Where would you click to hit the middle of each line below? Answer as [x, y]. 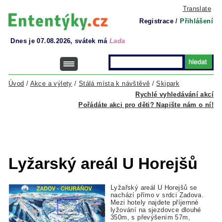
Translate [197, 9]
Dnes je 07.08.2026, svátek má [60, 41]
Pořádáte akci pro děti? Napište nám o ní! [146, 105]
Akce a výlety [51, 83]
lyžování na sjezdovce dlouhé [156, 210]
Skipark [168, 83]
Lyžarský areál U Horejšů [103, 164]
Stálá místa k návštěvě [114, 83]
